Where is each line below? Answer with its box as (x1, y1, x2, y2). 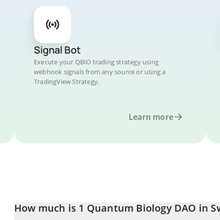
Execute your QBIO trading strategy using (34, 57, 159, 66)
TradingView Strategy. (34, 77, 100, 86)
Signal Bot (34, 43, 81, 56)
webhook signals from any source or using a (34, 67, 166, 76)
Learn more (129, 111, 173, 122)
